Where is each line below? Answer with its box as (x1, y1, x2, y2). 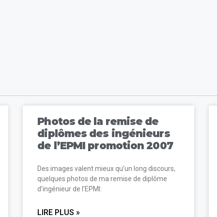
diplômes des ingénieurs (37, 127, 170, 139)
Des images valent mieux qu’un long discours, (37, 164, 176, 172)
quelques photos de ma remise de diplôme (37, 174, 168, 183)
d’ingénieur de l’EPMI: (37, 185, 102, 193)
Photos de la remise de (37, 115, 159, 127)
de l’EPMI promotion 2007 (37, 139, 173, 152)
